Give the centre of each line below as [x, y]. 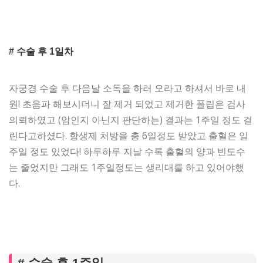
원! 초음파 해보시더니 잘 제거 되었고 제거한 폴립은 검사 [127, 104]
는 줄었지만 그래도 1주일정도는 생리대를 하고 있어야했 [127, 167]
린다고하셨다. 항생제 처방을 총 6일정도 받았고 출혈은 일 [129, 135]
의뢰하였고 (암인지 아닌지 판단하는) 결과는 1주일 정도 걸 [131, 119]
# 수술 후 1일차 [41, 51]
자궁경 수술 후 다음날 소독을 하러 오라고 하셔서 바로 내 [127, 88]
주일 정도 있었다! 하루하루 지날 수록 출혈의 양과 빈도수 [127, 151]
